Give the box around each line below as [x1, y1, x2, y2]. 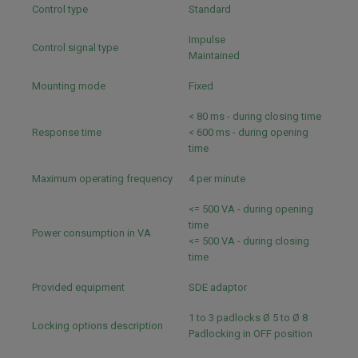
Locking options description [32, 320, 163, 332]
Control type [32, 3, 88, 15]
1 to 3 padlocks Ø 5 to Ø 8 [189, 312, 310, 324]
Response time [32, 126, 101, 138]
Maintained [189, 50, 242, 62]
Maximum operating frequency [32, 173, 173, 185]
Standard [189, 3, 233, 15]
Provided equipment [32, 281, 125, 293]
